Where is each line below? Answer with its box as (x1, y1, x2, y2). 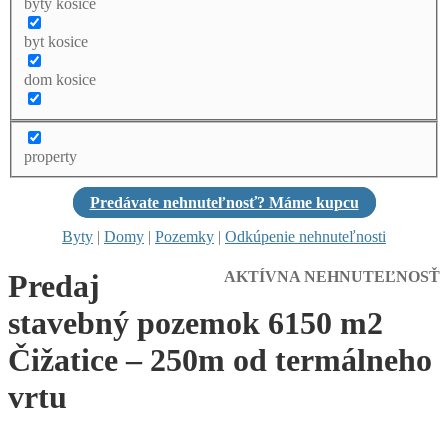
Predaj (8, 267, 100, 304)
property (24, 148, 77, 166)
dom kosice (24, 70, 96, 88)
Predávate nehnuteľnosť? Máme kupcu (89, 194, 359, 212)
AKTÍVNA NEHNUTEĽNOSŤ (224, 267, 440, 285)
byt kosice (24, 32, 88, 50)
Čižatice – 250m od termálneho (8, 341, 432, 378)
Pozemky (155, 228, 214, 246)
